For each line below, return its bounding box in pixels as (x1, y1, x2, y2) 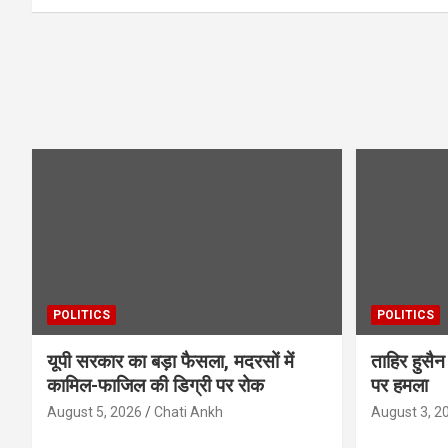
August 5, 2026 (47, 403, 142, 420)
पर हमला (370, 373, 428, 397)
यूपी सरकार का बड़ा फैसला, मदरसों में (47, 349, 294, 373)
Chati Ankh (154, 403, 223, 420)
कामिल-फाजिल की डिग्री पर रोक (47, 373, 264, 397)
